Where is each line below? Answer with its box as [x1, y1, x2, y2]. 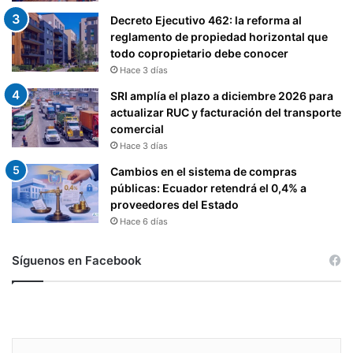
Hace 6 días [120, 216, 168, 228]
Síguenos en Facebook [12, 253, 142, 269]
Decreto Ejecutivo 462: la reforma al [110, 13, 302, 28]
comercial [110, 122, 164, 136]
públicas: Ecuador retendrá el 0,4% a [110, 181, 307, 195]
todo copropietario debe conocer [110, 46, 288, 61]
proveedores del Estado [110, 198, 239, 212]
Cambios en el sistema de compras [110, 165, 297, 179]
